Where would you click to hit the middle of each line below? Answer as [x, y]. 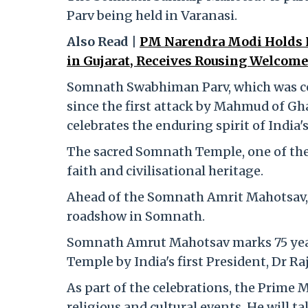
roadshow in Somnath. [136, 217]
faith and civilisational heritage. [165, 171]
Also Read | [103, 42]
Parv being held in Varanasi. [152, 16]
